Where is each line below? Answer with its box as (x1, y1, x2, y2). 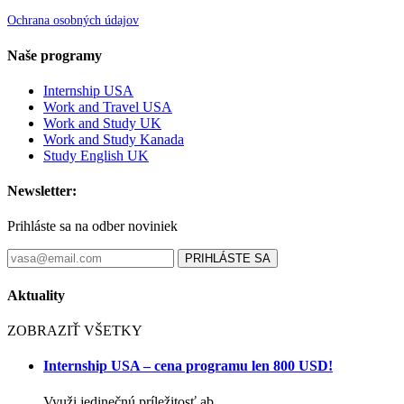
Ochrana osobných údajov (7, 14, 139, 28)
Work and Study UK (43, 115, 161, 131)
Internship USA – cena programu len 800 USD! (43, 358, 333, 374)
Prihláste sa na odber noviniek (7, 218, 178, 234)
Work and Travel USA (43, 98, 172, 115)
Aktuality (7, 287, 65, 303)
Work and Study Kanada (43, 131, 184, 147)
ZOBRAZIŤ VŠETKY (7, 323, 142, 338)
